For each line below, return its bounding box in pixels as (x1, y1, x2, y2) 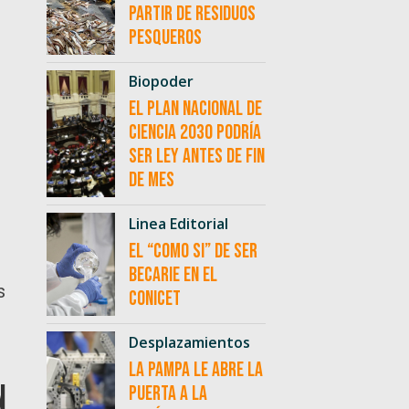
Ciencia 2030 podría (128, 121, 261, 146)
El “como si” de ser (128, 239, 257, 265)
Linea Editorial (128, 214, 228, 235)
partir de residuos (128, 2, 256, 27)
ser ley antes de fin (128, 144, 265, 170)
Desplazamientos (128, 332, 250, 353)
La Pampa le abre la (128, 358, 263, 383)
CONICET (128, 287, 181, 312)
